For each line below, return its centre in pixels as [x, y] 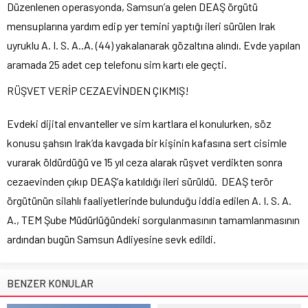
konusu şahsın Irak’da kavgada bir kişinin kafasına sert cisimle [147, 142]
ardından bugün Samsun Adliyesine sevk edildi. [111, 239]
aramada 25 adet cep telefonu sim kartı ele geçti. [117, 64]
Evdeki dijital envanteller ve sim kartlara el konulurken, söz [139, 123]
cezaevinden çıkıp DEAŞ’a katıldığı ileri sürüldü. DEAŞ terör [140, 181]
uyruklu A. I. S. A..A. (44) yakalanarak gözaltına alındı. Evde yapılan [154, 45]
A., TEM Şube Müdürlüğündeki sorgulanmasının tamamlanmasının [153, 219]
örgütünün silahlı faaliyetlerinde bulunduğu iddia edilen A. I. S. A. [149, 200]
